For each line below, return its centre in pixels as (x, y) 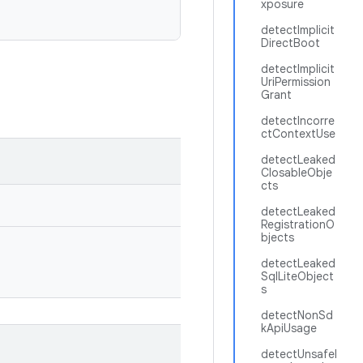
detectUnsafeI (299, 354)
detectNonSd (297, 315)
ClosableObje (297, 173)
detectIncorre (298, 121)
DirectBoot (290, 43)
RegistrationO (298, 224)
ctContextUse (298, 134)
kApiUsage (289, 328)
